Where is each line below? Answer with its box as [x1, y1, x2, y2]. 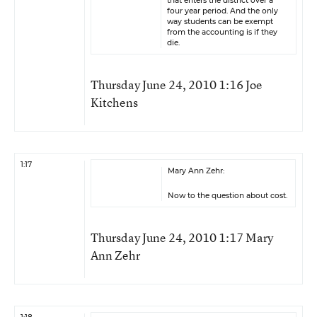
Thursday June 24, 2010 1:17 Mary [91, 229, 273, 246]
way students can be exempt [167, 17, 273, 26]
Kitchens [91, 94, 138, 110]
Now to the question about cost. [168, 191, 287, 200]
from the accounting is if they [167, 28, 277, 37]
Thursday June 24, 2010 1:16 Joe [91, 76, 263, 93]
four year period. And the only [167, 6, 278, 16]
